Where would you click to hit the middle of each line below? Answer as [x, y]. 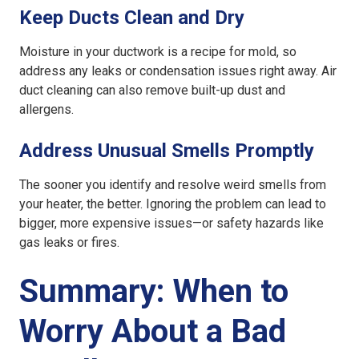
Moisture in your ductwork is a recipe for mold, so [158, 52]
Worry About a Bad [153, 332]
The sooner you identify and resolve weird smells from [173, 185]
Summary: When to [154, 292]
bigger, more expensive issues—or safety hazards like [171, 224]
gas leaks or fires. [69, 243]
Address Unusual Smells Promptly [167, 151]
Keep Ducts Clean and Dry [132, 18]
